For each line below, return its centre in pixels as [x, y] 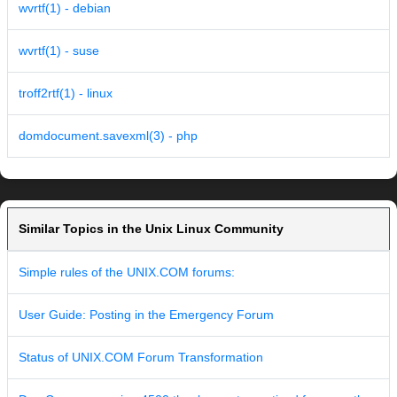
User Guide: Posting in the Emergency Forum [146, 315]
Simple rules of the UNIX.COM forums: [127, 272]
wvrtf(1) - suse [59, 51]
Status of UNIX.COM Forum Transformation [141, 358]
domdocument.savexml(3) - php [108, 136]
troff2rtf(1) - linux [66, 93]
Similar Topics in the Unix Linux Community [151, 229]
